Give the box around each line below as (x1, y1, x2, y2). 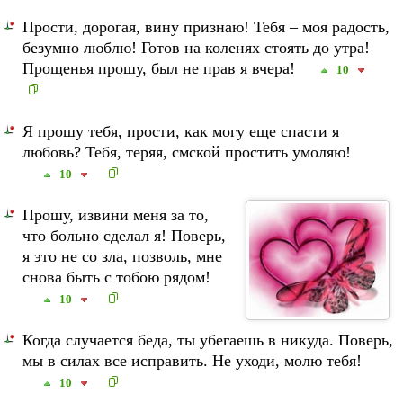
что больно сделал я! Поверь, (22, 227, 227, 245)
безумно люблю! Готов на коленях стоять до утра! (22, 39, 371, 57)
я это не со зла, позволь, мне (22, 247, 223, 265)
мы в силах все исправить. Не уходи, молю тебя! (22, 352, 363, 370)
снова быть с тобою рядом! (22, 268, 211, 286)
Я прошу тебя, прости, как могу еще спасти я (22, 122, 340, 140)
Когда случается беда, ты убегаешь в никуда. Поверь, (22, 331, 394, 349)
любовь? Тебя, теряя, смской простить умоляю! (22, 143, 352, 161)
